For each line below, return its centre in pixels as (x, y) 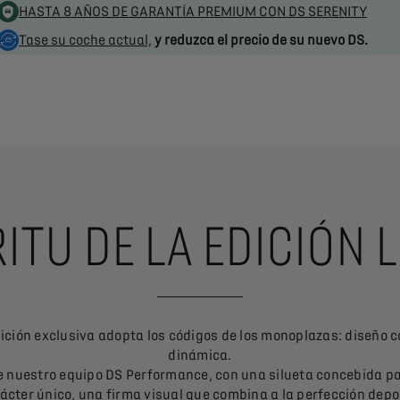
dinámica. (200, 355)
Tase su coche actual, (85, 40)
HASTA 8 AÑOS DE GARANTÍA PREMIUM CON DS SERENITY (193, 12)
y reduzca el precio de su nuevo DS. (261, 40)
